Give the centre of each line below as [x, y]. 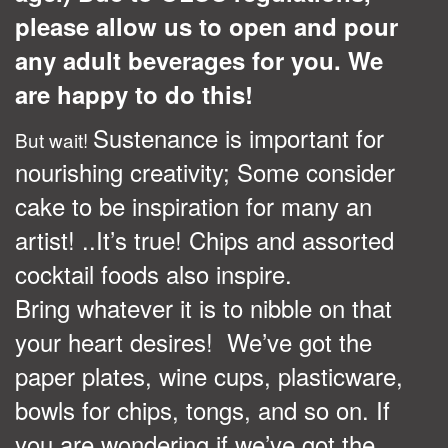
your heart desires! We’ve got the [193, 341]
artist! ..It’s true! [98, 239]
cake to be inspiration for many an [193, 205]
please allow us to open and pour [206, 25]
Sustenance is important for [238, 137]
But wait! [54, 139]
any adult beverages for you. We [199, 59]
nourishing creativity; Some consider [205, 171]
